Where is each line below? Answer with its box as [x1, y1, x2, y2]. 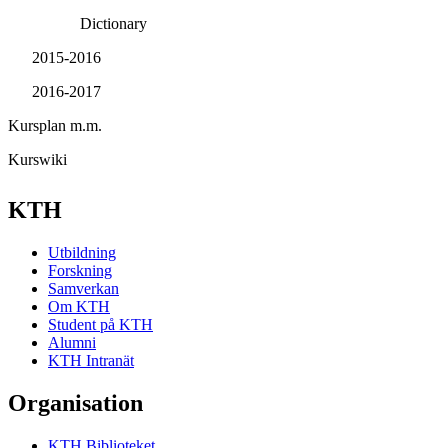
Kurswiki [8, 151, 67, 169]
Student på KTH [48, 315, 153, 333]
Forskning [48, 261, 112, 279]
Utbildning [48, 243, 116, 261]
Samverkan [48, 279, 119, 297]
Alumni [48, 333, 96, 351]
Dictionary [80, 15, 147, 33]
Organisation [8, 389, 143, 416]
